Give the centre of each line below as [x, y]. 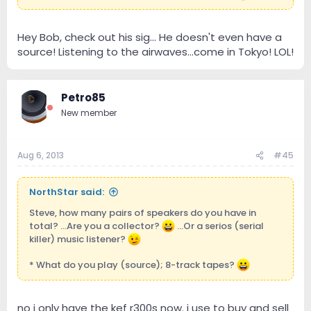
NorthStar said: [67, 192]
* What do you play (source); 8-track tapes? [133, 265]
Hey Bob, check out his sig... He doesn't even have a [150, 37]
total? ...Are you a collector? [95, 226]
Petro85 [83, 97]
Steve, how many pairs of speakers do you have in [143, 213]
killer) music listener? [78, 239]
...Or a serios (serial [220, 226]
